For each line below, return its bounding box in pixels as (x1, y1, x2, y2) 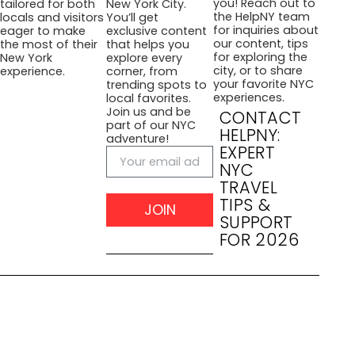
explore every (106, 50, 183, 67)
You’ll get (106, 10, 159, 26)
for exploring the (212, 49, 307, 66)
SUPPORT (219, 211, 293, 235)
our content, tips (212, 36, 308, 52)
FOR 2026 (219, 228, 300, 252)
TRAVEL (219, 176, 278, 200)
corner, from (106, 63, 178, 80)
